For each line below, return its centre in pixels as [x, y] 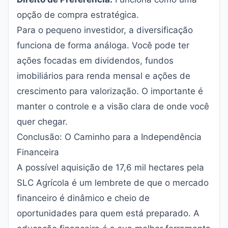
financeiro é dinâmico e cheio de [83, 198]
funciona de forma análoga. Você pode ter [103, 45]
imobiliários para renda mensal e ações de [104, 76]
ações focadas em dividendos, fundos [95, 61]
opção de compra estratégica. [78, 15]
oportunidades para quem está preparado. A [108, 213]
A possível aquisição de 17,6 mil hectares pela [110, 167]
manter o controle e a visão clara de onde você [113, 106]
